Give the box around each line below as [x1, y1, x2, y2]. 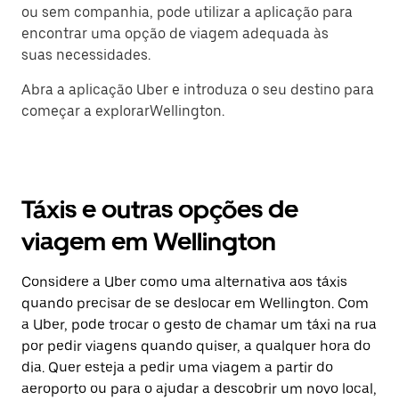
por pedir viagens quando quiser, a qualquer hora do [21, 338, 370, 354]
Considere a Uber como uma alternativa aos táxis [21, 273, 347, 290]
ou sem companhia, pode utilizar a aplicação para [21, 4, 353, 20]
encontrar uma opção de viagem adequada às [21, 25, 329, 42]
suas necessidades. [21, 46, 151, 63]
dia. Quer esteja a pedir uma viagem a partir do [21, 359, 333, 376]
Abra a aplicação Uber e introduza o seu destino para [21, 81, 374, 98]
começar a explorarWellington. [21, 102, 224, 119]
